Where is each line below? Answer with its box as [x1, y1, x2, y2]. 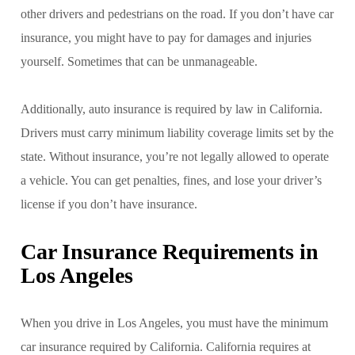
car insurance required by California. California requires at [21, 339, 311, 353]
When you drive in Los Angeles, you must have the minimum [21, 315, 328, 330]
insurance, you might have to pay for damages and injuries [21, 30, 311, 44]
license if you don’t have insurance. [21, 197, 197, 211]
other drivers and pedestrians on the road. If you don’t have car [21, 6, 334, 21]
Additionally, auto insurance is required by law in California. [21, 101, 323, 116]
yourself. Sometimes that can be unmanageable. [21, 54, 258, 68]
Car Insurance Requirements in [21, 239, 319, 264]
